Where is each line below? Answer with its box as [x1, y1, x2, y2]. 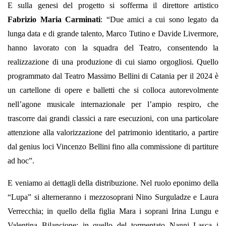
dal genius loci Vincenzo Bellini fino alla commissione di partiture [8, 142, 218, 151]
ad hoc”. [8, 156, 34, 165]
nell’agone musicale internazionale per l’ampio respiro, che [8, 100, 218, 109]
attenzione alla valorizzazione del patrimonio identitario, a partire [8, 128, 218, 137]
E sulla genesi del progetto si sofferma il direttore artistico [8, 1, 218, 10]
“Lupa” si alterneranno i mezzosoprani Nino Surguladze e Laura [8, 193, 218, 202]
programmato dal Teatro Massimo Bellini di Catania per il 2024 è [8, 72, 218, 81]
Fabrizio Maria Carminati [8, 15, 101, 24]
